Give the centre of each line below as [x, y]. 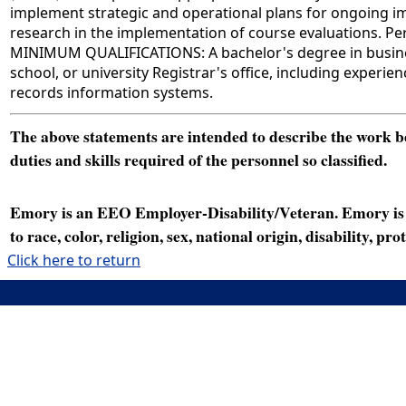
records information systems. [111, 92]
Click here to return [74, 260]
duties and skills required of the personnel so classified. [198, 159]
